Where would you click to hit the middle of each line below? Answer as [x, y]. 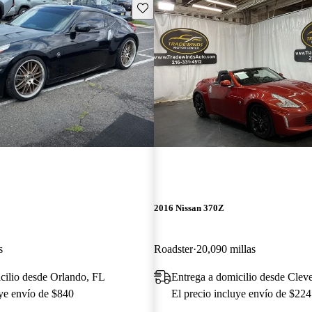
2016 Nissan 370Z [189, 208]
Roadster [173, 249]
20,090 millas [226, 249]
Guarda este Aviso [174, 7]
